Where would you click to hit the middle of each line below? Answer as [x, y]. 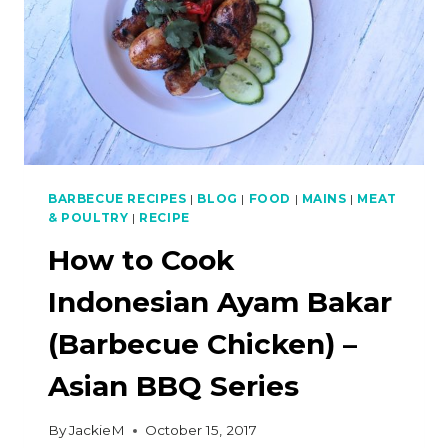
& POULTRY [88, 217]
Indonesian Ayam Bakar [220, 301]
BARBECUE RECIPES [117, 198]
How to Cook [141, 259]
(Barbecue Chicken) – [202, 343]
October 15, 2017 [201, 430]
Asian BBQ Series [173, 385]
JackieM [97, 430]
